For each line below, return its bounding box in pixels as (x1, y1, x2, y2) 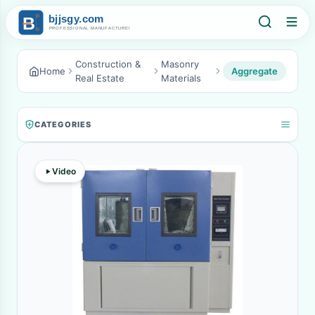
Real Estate (75, 72, 124, 84)
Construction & (75, 58, 141, 70)
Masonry (160, 58, 199, 70)
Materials (160, 72, 201, 84)
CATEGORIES (34, 119, 91, 129)
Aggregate (231, 65, 278, 77)
